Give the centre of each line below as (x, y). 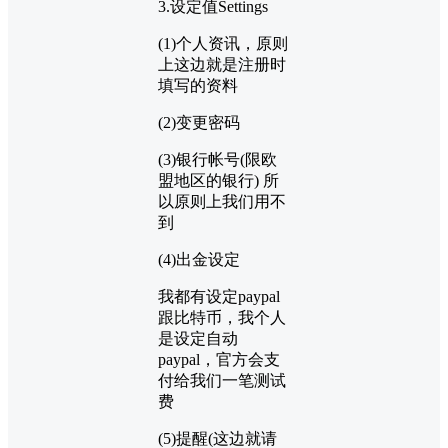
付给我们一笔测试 (222, 381)
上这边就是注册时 (222, 65)
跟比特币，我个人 (222, 318)
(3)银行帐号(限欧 (217, 160)
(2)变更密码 (199, 123)
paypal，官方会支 (219, 360)
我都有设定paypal (219, 297)
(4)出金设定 (199, 260)
